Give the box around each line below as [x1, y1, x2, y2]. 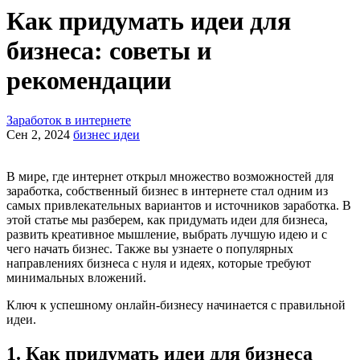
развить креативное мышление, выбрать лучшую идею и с [6, 227, 327, 241]
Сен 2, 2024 [6, 127, 70, 141]
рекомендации [6, 66, 171, 96]
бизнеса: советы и [6, 36, 211, 66]
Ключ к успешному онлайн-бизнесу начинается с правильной [6, 297, 346, 312]
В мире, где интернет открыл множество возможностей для [6, 169, 333, 183]
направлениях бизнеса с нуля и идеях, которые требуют [6, 256, 311, 270]
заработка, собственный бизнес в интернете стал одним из [6, 183, 328, 198]
